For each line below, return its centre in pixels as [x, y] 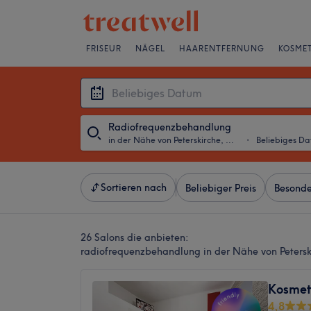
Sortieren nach [134, 187]
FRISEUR [104, 49]
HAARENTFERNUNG [222, 49]
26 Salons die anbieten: [134, 237]
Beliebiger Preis [221, 188]
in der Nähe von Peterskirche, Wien [230, 140]
